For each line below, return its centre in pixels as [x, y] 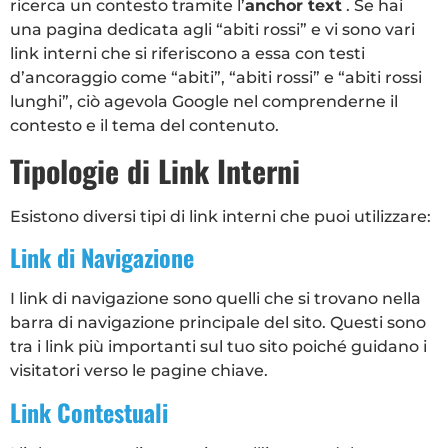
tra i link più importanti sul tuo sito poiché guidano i [218, 347]
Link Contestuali [89, 411]
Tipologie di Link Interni [155, 170]
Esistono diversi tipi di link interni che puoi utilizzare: [220, 216]
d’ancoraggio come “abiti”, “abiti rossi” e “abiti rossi [216, 78]
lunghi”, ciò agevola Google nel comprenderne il [204, 102]
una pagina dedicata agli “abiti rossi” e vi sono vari [212, 30]
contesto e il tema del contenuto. [144, 126]
